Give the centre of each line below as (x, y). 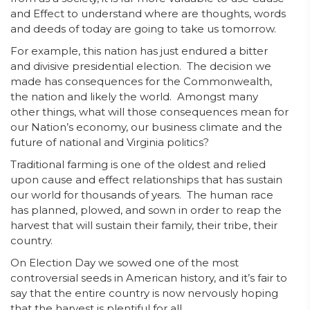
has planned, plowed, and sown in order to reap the (146, 210)
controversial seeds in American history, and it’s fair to (149, 278)
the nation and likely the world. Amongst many (134, 97)
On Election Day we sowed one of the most (125, 263)
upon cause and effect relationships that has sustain (146, 180)
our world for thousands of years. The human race (142, 195)
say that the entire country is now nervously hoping (144, 293)
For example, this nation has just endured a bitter (139, 51)
